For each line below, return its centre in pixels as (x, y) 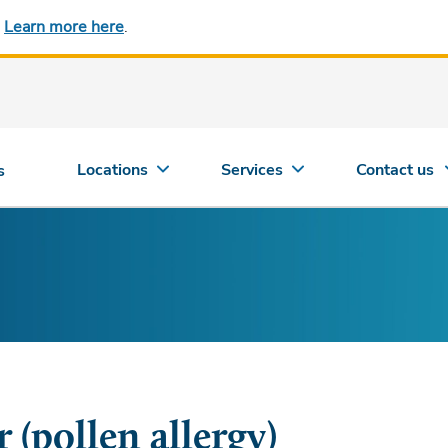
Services (252, 170)
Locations (113, 170)
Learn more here (64, 27)
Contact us (395, 170)
